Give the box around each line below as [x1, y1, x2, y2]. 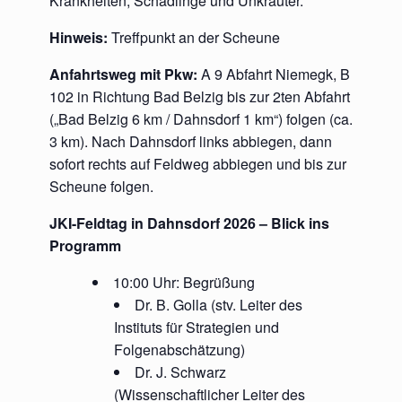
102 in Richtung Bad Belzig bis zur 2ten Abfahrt [49, 86, 350, 107]
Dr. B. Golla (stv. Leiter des [135, 294, 302, 315]
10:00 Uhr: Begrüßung [113, 272, 255, 293]
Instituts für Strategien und [114, 317, 279, 337]
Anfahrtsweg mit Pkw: [49, 64, 201, 84]
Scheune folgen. [49, 176, 153, 197]
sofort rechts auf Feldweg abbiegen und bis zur [49, 153, 346, 174]
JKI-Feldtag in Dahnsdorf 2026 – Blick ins [49, 213, 329, 233]
